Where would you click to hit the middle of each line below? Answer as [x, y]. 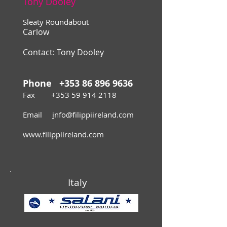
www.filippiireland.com [63, 135]
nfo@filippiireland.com [94, 115]
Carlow [36, 32]
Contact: [40, 53]
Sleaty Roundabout [56, 22]
